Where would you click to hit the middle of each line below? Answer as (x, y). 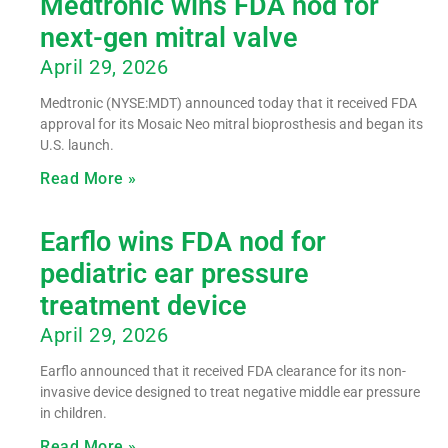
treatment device (143, 305)
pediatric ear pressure (174, 273)
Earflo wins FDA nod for (183, 241)
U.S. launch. (77, 144)
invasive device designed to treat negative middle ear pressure (230, 391)
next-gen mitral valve (169, 37)
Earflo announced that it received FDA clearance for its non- (223, 370)
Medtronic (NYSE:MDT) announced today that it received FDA (228, 102)
